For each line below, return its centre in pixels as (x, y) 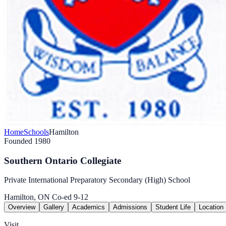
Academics (89, 207)
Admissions (130, 207)
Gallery (54, 207)
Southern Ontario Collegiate (63, 160)
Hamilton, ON (27, 197)
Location (211, 207)
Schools (36, 132)
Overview (22, 207)
